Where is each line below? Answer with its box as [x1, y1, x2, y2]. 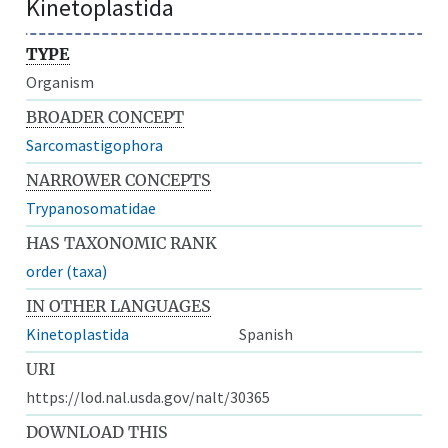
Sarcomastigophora [26, 134, 164, 155]
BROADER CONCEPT [26, 106, 185, 127]
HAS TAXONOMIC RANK [26, 232, 218, 253]
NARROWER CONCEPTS [26, 169, 212, 190]
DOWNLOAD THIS [26, 421, 169, 442]
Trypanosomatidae [26, 197, 157, 218]
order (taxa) [26, 260, 108, 281]
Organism [26, 71, 95, 92]
